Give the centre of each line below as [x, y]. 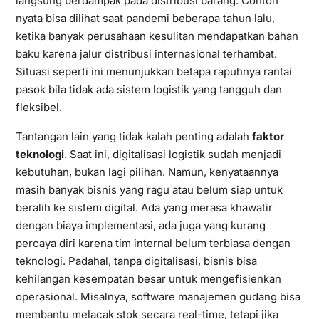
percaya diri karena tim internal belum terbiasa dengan [153, 243]
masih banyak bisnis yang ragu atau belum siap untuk [149, 189]
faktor [268, 136]
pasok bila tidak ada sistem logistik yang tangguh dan [148, 89]
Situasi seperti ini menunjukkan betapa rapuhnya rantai [153, 71]
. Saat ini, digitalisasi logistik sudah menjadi [172, 154]
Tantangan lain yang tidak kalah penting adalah [134, 136]
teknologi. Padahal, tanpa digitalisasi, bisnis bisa [136, 261]
